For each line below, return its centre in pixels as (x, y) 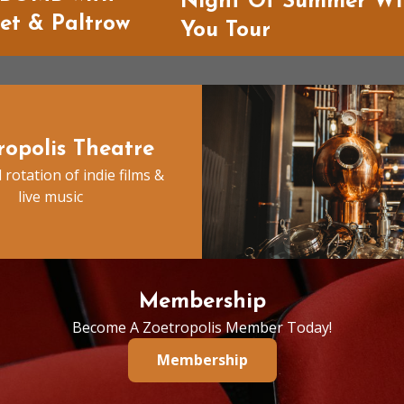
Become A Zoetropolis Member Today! (202, 327)
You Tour (225, 30)
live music (50, 197)
